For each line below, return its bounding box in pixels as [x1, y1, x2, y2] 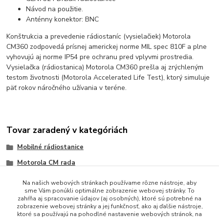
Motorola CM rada [17, 158, 75, 168]
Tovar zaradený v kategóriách [6, 124, 128, 136]
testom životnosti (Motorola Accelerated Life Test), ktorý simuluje [6, 72, 210, 82]
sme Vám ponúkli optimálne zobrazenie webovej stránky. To [24, 187, 195, 195]
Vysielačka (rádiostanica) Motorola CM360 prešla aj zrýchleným [6, 62, 204, 72]
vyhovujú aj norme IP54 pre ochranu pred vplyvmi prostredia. [6, 52, 194, 62]
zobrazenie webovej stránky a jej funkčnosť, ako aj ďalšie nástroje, [16, 202, 203, 210]
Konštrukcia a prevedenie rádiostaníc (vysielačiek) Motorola [6, 31, 191, 41]
